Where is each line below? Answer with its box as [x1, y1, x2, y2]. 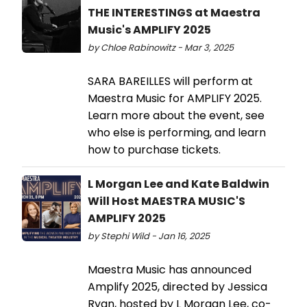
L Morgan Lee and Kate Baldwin [88, 175, 269, 192]
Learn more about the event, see [88, 107, 265, 123]
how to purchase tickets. [88, 141, 221, 158]
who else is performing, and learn [88, 124, 266, 140]
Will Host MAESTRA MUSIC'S [88, 193, 245, 209]
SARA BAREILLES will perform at [88, 73, 253, 89]
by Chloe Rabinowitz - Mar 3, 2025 [88, 41, 234, 53]
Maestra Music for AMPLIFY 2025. [88, 90, 262, 106]
